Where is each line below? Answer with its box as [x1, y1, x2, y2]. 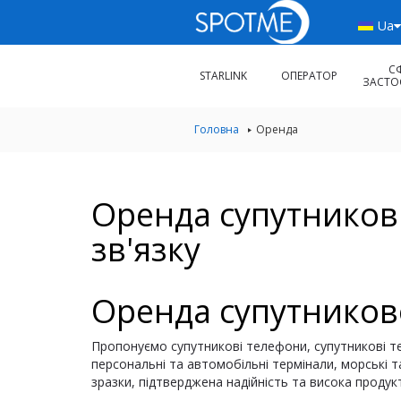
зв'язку [91, 227, 200, 271]
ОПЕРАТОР [281, 68, 337, 83]
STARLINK [199, 68, 247, 83]
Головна [194, 122, 239, 137]
